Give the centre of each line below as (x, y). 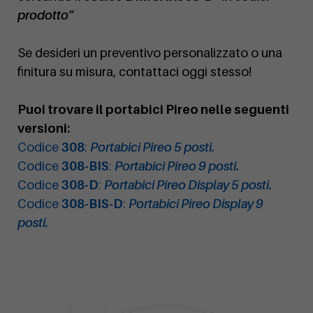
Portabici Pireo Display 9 (196, 204)
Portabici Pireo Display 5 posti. (188, 185)
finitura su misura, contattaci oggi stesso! (134, 72)
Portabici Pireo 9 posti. (177, 166)
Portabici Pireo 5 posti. (152, 147)
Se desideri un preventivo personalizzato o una (150, 53)
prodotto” (46, 15)
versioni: (44, 129)
